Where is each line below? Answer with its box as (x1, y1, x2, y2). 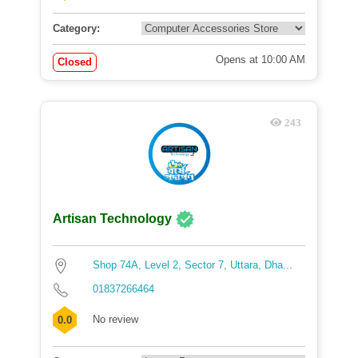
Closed (58, 56, 92, 68)
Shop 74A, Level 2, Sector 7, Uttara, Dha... (93, 259, 292, 271)
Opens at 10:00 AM (216, 54, 305, 66)
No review (93, 313, 138, 325)
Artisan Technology (53, 212, 175, 226)
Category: (53, 22, 100, 34)
